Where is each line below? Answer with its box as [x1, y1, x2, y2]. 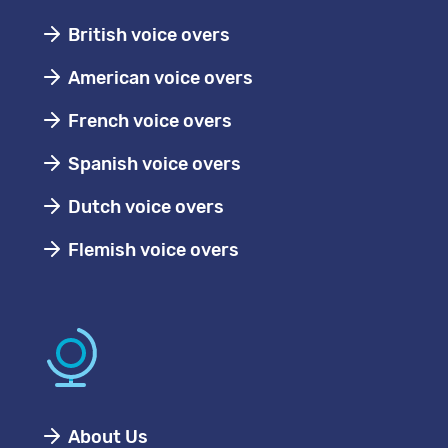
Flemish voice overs [64, 239, 239, 261]
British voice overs [64, 24, 230, 46]
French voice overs [64, 110, 232, 132]
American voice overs [64, 67, 253, 89]
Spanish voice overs [64, 153, 241, 175]
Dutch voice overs [64, 196, 224, 218]
